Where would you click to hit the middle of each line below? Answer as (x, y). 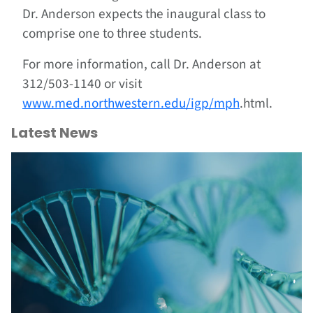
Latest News (54, 133)
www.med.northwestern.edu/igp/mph (131, 104)
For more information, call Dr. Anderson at (141, 65)
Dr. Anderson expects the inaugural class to (144, 14)
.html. (256, 104)
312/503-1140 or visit (82, 84)
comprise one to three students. (112, 34)
